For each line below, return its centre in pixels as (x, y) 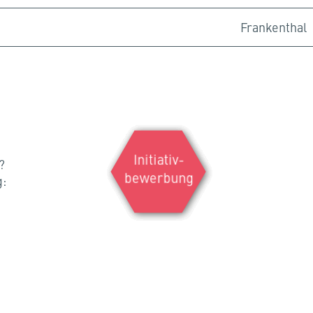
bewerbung (159, 177)
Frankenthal (274, 27)
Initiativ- (159, 159)
